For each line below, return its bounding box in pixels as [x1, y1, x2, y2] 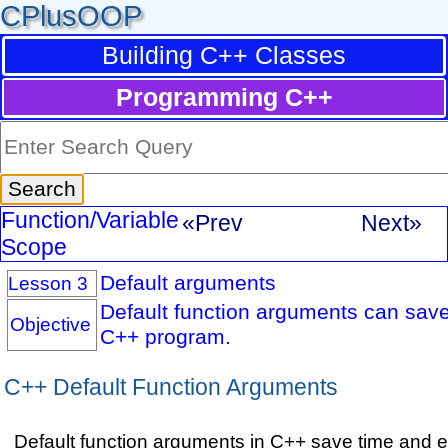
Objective [9, 312, 91, 335]
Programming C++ [115, 83, 333, 112]
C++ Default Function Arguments [3, 373, 338, 400]
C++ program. [99, 324, 231, 349]
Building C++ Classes [102, 41, 346, 70]
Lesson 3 [8, 271, 89, 294]
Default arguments [99, 270, 276, 295]
